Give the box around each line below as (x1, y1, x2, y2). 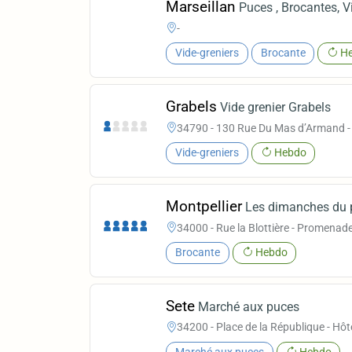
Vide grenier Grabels (220, 100, 332, 115)
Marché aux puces (198, 299, 300, 314)
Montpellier (166, 197, 243, 216)
